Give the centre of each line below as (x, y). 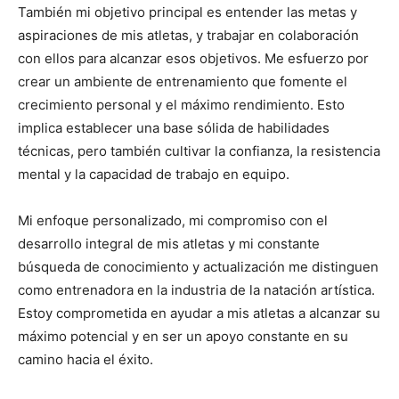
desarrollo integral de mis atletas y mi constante (169, 244)
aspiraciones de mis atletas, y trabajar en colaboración (188, 36)
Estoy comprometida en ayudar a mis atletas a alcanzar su (199, 313)
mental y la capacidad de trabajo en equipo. (154, 175)
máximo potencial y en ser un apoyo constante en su (183, 337)
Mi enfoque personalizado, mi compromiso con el (173, 221)
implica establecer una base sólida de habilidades (174, 128)
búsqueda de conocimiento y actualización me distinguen (198, 267)
